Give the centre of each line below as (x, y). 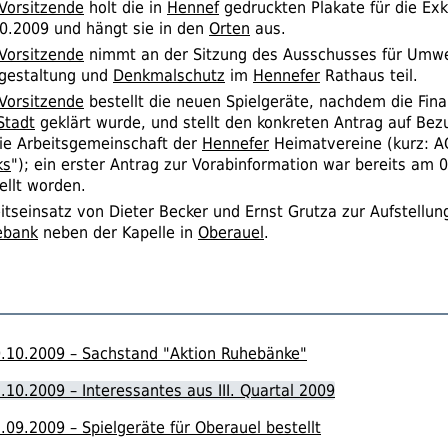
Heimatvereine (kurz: (351, 143)
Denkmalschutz (169, 75)
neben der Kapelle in (118, 232)
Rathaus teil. (369, 75)
